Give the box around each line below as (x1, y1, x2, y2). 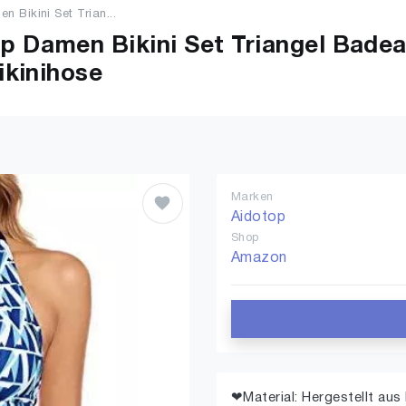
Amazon (231, 252, 287, 265)
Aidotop (231, 211, 286, 224)
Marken (231, 192, 274, 203)
